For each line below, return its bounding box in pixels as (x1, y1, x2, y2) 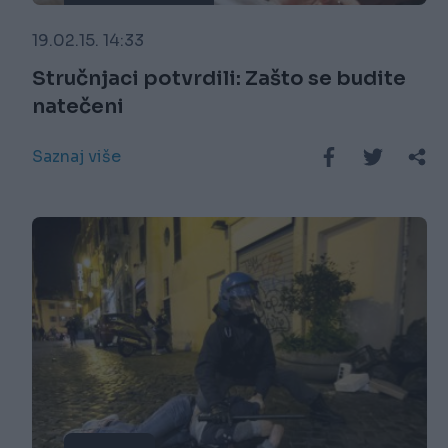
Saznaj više (32, 146, 121, 168)
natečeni (32, 94, 124, 120)
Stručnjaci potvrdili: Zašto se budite (32, 66, 406, 92)
